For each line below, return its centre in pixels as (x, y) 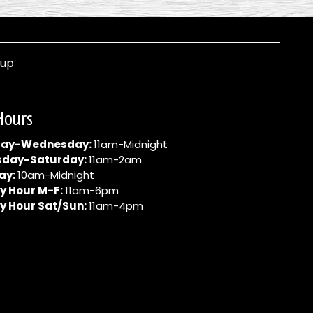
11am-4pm (116, 205)
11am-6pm (92, 190)
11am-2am (115, 159)
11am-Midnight (130, 144)
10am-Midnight (56, 175)
